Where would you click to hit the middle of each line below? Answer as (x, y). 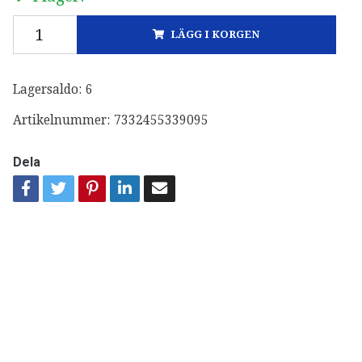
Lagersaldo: (47, 90)
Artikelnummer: (61, 121)
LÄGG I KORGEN (215, 35)
